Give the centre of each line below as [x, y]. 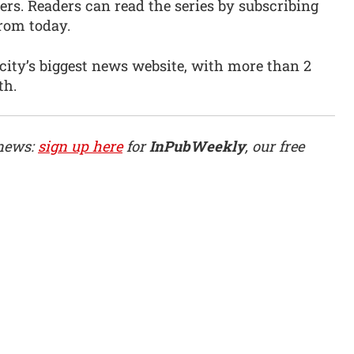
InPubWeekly [197, 146]
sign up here [80, 146]
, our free [275, 146]
